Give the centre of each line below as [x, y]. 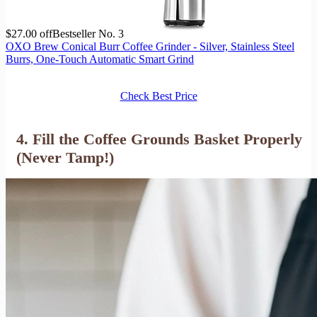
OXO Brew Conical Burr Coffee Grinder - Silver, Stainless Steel [150, 46]
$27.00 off [29, 33]
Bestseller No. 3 [88, 33]
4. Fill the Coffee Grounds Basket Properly [159, 139]
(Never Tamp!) [65, 157]
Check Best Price [158, 96]
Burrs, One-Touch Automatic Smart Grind [100, 59]
